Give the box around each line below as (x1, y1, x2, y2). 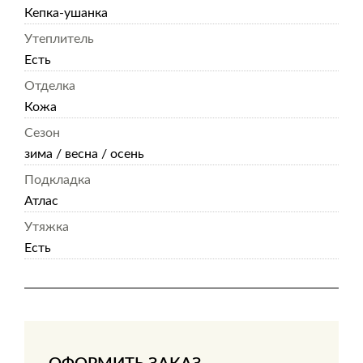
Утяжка (24, 220, 69, 233)
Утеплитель (24, 32, 94, 45)
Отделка (24, 79, 75, 92)
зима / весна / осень (24, 147, 144, 160)
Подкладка (24, 173, 91, 186)
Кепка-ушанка (24, 6, 108, 19)
